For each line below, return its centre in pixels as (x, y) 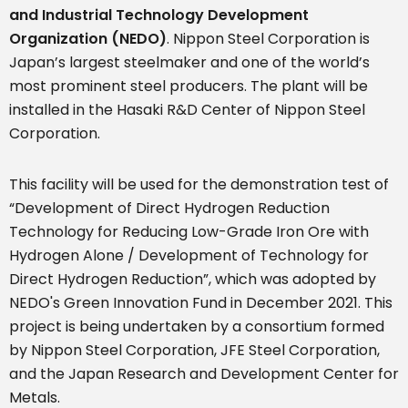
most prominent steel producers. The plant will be (189, 87)
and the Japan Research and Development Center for (204, 374)
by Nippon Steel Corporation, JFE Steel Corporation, (194, 351)
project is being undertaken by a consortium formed (197, 327)
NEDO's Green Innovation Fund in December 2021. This (201, 303)
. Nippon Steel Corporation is (268, 39)
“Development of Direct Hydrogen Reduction (169, 209)
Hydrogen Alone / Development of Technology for (189, 256)
